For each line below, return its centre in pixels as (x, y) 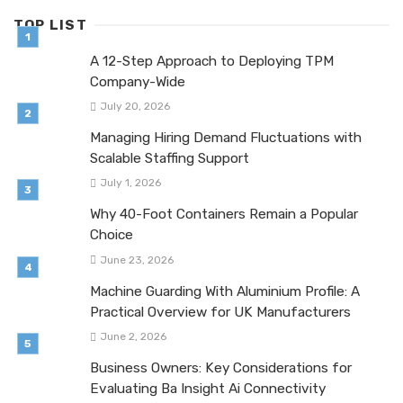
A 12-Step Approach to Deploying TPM (212, 62)
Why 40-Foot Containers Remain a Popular (224, 215)
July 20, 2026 (134, 107)
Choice (112, 235)
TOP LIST (50, 26)
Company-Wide (138, 82)
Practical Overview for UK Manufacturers (220, 312)
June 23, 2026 (136, 260)
